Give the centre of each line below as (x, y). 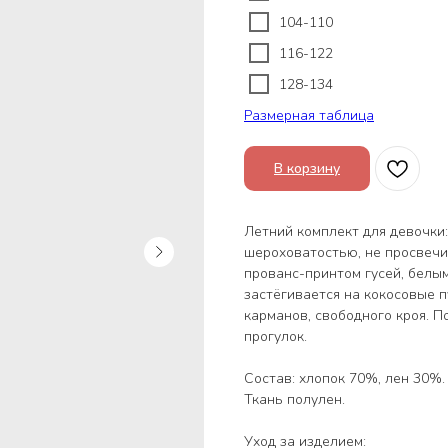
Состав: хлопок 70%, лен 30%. (344, 378)
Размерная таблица (309, 115)
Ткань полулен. (294, 399)
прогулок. (275, 336)
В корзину (307, 168)
